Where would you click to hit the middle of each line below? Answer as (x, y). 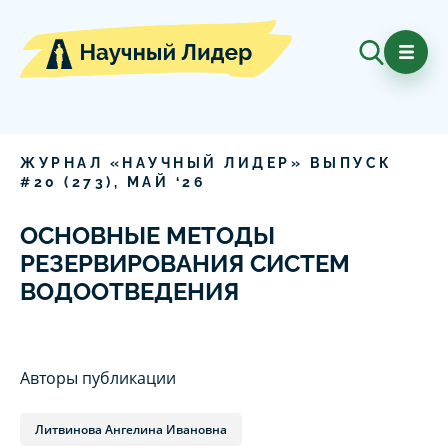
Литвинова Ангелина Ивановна (131, 430)
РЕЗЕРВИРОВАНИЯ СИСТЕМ (185, 264)
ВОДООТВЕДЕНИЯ (129, 292)
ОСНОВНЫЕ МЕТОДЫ (147, 236)
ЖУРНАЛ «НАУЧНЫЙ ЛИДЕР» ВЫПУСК (206, 163)
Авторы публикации (98, 378)
